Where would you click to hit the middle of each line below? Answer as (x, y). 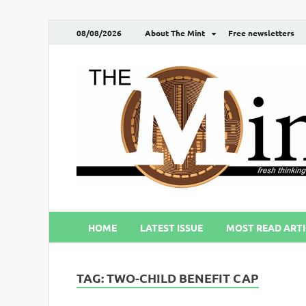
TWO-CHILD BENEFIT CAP (183, 278)
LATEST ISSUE (171, 227)
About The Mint (175, 32)
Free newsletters (261, 32)
